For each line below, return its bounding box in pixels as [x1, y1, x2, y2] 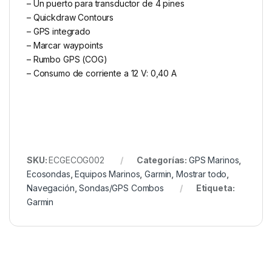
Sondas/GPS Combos [79, 183, 164, 194]
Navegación [27, 183, 75, 194]
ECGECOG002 [49, 155, 104, 166]
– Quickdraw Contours [27, 12, 114, 23]
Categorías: [136, 155, 189, 166]
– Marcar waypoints [27, 40, 103, 51]
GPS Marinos [188, 155, 239, 166]
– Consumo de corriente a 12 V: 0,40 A [27, 68, 177, 79]
